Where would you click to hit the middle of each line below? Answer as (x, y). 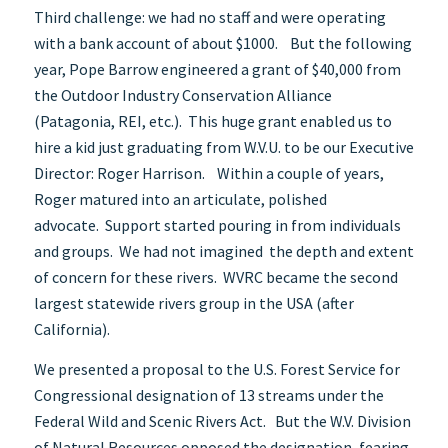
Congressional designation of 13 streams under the (208, 394)
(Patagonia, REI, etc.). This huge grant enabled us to (212, 121)
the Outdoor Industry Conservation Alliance (182, 95)
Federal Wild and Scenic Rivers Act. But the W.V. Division (222, 420)
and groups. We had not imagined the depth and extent (223, 251)
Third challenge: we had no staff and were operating (209, 17)
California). (71, 329)
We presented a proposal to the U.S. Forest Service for (216, 368)
